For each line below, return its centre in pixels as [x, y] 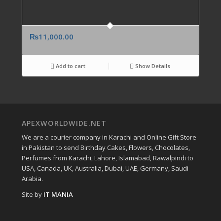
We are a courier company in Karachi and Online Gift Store [109, 137]
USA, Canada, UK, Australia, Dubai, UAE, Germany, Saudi [105, 168]
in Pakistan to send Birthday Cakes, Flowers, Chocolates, [106, 147]
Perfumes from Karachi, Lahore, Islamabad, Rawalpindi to [107, 158]
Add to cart [70, 66]
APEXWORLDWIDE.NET [64, 123]
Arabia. [32, 178]
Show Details [152, 66]
